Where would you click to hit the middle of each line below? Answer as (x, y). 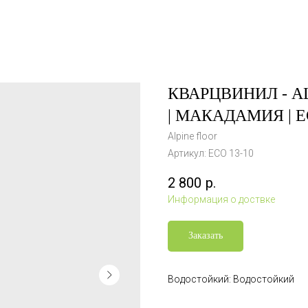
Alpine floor (192, 136)
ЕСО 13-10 (231, 153)
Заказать (206, 236)
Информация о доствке (221, 200)
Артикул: (188, 153)
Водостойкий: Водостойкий (231, 279)
